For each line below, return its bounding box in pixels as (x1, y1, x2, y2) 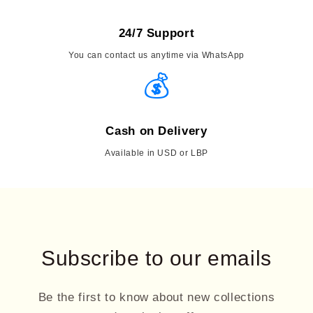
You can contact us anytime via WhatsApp (68, 50, 245, 60)
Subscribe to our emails (41, 246, 272, 270)
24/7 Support (118, 26, 195, 39)
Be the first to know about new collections (38, 290, 275, 303)
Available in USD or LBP (104, 147, 209, 158)
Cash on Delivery (105, 124, 208, 137)
